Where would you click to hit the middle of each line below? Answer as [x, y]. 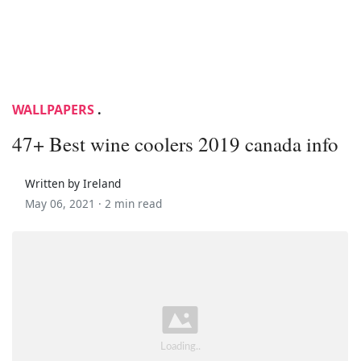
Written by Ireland [73, 183]
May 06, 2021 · [65, 203]
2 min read [133, 203]
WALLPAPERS [53, 109]
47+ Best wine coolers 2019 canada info [175, 143]
